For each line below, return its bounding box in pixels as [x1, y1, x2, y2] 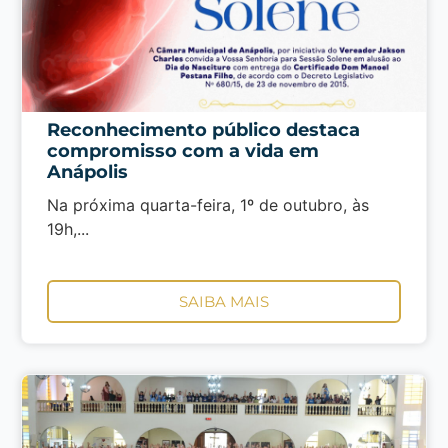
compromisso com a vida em [46, 140, 319, 162]
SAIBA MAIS [178, 292, 269, 312]
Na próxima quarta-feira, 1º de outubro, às [46, 195, 369, 215]
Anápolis [46, 161, 128, 183]
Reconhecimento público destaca [46, 119, 360, 141]
